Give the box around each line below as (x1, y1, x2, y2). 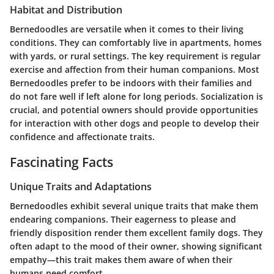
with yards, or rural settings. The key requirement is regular (10, 50, 261, 62)
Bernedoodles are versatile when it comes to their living (10, 23, 243, 35)
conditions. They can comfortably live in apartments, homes (10, 37, 262, 49)
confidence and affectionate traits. (10, 131, 155, 143)
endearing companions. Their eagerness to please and (10, 213, 236, 226)
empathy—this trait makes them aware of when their (10, 254, 232, 266)
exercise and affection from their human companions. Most (10, 64, 259, 76)
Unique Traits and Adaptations (10, 179, 152, 193)
